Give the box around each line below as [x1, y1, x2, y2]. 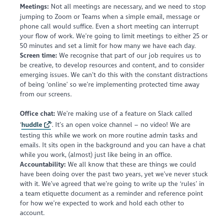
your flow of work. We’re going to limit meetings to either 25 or [19, 31, 208, 40]
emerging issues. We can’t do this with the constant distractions [19, 70, 208, 79]
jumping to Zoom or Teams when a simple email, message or [19, 12, 200, 21]
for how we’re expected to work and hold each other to [19, 199, 184, 208]
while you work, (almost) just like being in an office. [19, 151, 175, 159]
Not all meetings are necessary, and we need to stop [48, 2, 206, 11]
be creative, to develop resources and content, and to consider [19, 61, 204, 69]
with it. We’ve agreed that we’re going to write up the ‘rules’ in [19, 180, 204, 188]
